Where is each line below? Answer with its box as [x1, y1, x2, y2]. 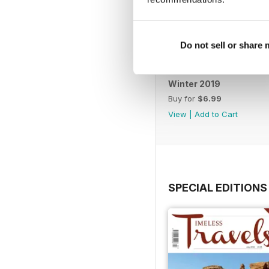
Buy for [168, 94, 198, 104]
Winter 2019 [168, 79, 220, 89]
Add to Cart [195, 109, 238, 119]
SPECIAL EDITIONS [168, 181, 267, 195]
